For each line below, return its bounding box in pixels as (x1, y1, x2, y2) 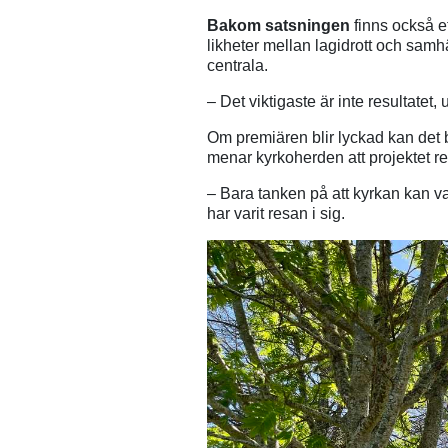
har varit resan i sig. (207, 204, 345, 222)
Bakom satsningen (207, 16, 350, 34)
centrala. (207, 56, 268, 74)
